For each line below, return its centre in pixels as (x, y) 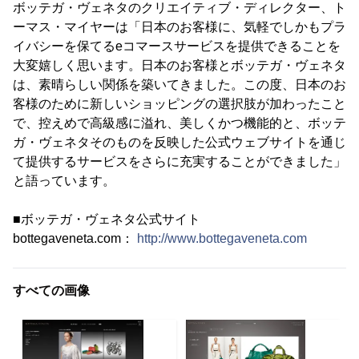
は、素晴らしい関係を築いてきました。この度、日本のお (179, 85)
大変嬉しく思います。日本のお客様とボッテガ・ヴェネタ (179, 65)
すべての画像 (51, 290)
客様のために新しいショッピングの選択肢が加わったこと (179, 104)
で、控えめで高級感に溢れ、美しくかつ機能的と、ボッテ (179, 123)
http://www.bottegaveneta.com (222, 238)
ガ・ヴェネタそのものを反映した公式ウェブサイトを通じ (179, 142)
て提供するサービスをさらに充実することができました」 (179, 161)
